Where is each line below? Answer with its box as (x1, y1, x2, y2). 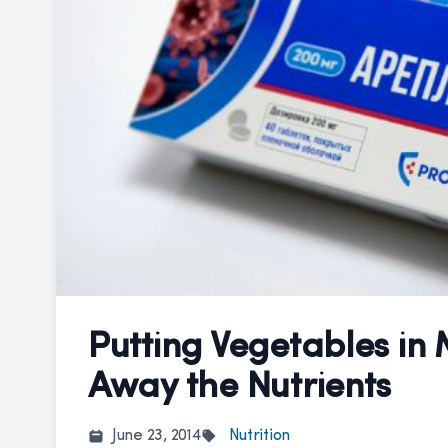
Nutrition (228, 427, 291, 444)
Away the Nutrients (88, 369, 392, 406)
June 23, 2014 (112, 427, 201, 444)
